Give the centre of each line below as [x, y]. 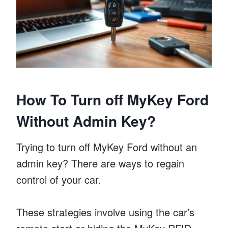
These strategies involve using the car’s [105, 212]
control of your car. [59, 179]
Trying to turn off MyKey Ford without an [107, 147]
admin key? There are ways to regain [100, 163]
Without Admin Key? [86, 121]
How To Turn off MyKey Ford [112, 99]
